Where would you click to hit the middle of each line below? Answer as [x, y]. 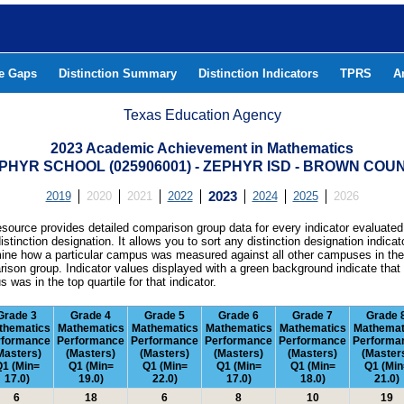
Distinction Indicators [258, 73]
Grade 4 [91, 316]
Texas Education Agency [202, 115]
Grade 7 [312, 316]
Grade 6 [239, 316]
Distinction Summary [118, 73]
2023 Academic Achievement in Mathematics [202, 148]
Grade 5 [165, 316]
